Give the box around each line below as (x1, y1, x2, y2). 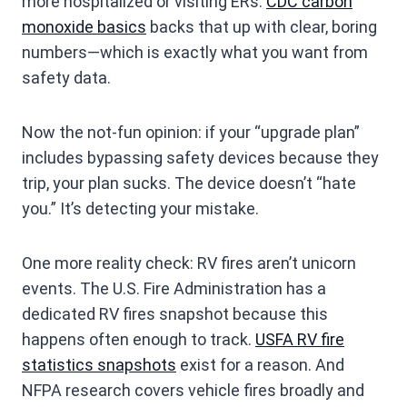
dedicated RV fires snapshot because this (22, 304, 328, 323)
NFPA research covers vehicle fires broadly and (22, 381, 364, 400)
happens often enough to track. (22, 330, 255, 349)
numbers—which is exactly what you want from (22, 43, 368, 62)
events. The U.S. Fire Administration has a (22, 279, 326, 298)
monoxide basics (22, 17, 146, 36)
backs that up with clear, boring (146, 17, 377, 36)
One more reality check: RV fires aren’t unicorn (22, 253, 356, 273)
